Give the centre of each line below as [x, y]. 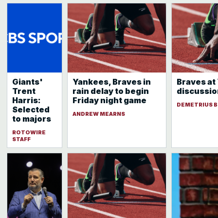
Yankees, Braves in [112, 82]
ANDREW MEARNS [99, 114]
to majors [32, 119]
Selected [31, 109]
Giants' [27, 82]
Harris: [27, 100]
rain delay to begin [111, 91]
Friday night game [109, 100]
